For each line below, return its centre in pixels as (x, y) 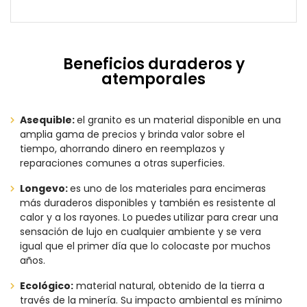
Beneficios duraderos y (153, 64)
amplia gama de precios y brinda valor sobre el (132, 134)
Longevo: (45, 188)
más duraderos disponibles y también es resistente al (148, 203)
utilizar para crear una (226, 217)
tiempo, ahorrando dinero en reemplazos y (122, 149)
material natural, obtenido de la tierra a (169, 286)
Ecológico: (47, 286)
